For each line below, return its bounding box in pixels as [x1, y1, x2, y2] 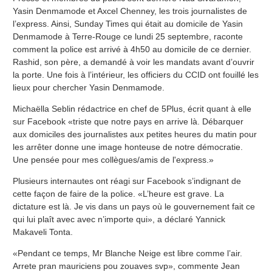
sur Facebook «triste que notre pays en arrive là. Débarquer [13, 117, 243, 127]
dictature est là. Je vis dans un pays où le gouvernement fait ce [13, 202, 255, 212]
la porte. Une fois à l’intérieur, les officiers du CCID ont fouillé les [13, 70, 259, 80]
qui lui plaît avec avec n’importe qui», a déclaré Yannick [13, 214, 225, 225]
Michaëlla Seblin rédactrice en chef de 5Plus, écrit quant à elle [13, 104, 251, 114]
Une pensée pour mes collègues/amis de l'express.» [13, 155, 214, 165]
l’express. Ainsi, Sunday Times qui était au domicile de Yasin [13, 19, 243, 29]
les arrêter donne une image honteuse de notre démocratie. [13, 142, 243, 152]
